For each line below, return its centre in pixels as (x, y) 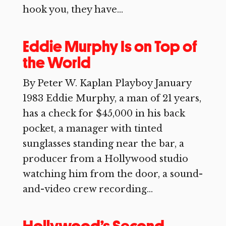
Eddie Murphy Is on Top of (110, 46)
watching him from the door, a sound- (112, 174)
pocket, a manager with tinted (92, 129)
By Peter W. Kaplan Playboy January (107, 83)
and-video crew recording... (88, 189)
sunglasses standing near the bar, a (103, 144)
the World (56, 63)
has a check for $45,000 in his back (104, 114)
